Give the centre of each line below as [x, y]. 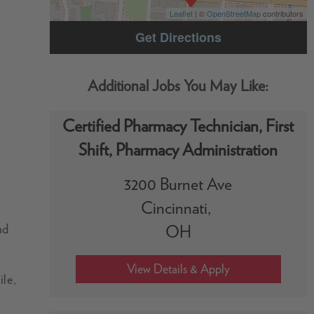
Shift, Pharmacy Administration [178, 150]
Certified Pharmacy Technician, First [178, 126]
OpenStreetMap [234, 13]
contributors [282, 13]
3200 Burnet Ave [178, 184]
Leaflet [181, 13]
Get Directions [178, 37]
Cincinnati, [178, 208]
